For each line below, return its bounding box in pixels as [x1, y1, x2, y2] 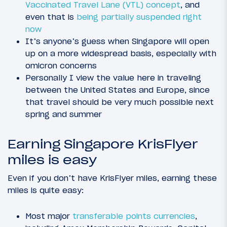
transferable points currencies [72, 210, 195, 221]
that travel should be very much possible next [25, 96, 214, 107]
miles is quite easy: [8, 184, 84, 195]
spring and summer [25, 108, 102, 119]
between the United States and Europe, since [25, 84, 210, 95]
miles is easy [8, 152, 97, 167]
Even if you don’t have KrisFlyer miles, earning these [8, 172, 217, 183]
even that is [25, 11, 77, 22]
